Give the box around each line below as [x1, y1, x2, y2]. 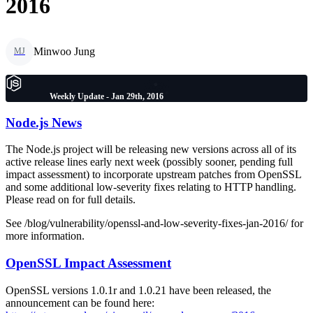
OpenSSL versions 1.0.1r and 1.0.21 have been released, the [6, 284, 271, 296]
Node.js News [6, 115, 82, 130]
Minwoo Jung [34, 45, 95, 57]
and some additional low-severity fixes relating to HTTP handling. [6, 181, 296, 194]
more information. [6, 230, 85, 242]
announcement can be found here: [6, 296, 154, 309]
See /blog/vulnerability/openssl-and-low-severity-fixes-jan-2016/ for [6, 217, 303, 230]
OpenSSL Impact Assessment [6, 256, 171, 271]
